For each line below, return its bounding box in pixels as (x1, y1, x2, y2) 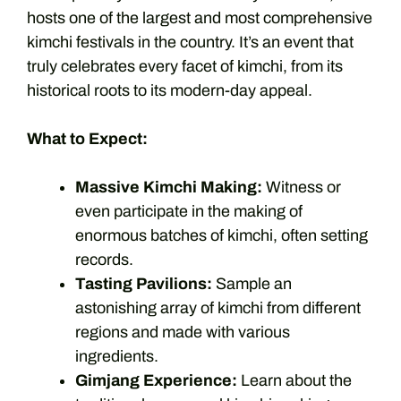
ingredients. (75, 346, 158, 365)
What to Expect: (27, 129, 148, 148)
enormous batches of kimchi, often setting (75, 226, 368, 244)
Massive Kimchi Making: (75, 177, 262, 196)
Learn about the (237, 371, 352, 389)
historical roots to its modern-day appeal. (27, 81, 312, 99)
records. (75, 250, 133, 269)
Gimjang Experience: (75, 371, 237, 389)
